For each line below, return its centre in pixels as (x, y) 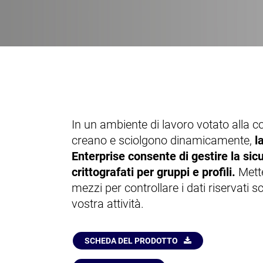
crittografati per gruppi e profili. (154, 172)
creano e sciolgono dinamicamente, (163, 141)
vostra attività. (108, 204)
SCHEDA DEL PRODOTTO (131, 241)
